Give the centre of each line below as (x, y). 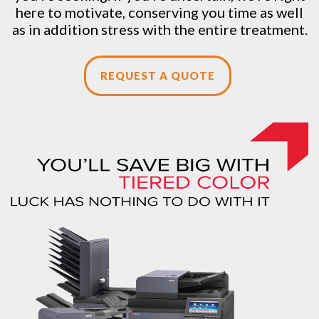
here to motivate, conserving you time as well (159, 12)
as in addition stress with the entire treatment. (159, 29)
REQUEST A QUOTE (158, 75)
